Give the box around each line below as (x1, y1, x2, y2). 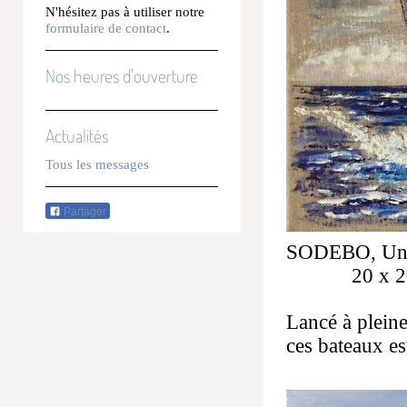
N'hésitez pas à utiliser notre (45, 4, 204, 19)
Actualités (45, 124, 108, 147)
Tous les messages (45, 156, 149, 172)
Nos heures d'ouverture (45, 65, 198, 87)
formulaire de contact (45, 20, 166, 35)
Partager (61, 204, 106, 218)
